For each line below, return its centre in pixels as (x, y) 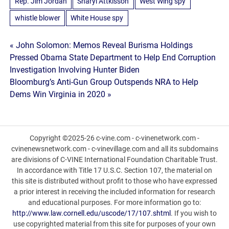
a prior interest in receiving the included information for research (114, 191)
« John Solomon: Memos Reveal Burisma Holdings (101, 45)
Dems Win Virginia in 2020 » (61, 95)
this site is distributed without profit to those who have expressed (114, 181)
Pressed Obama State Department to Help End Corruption (113, 58)
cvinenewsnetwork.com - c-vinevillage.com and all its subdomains (114, 148)
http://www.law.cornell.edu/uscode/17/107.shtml (91, 213)
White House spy (97, 18)
